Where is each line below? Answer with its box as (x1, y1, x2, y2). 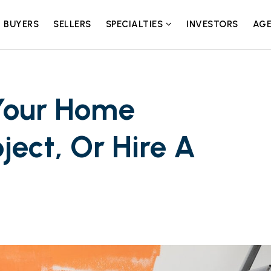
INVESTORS (186, 18, 238, 30)
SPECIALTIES (105, 18, 166, 30)
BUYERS (4, 18, 39, 30)
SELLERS (53, 18, 91, 30)
